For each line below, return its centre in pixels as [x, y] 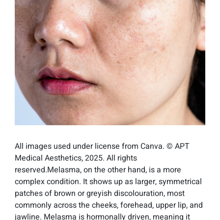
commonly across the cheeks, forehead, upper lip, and [109, 206]
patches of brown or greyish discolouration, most [100, 194]
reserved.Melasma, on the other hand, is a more [98, 170]
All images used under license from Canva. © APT [102, 147]
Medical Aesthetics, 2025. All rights [76, 158]
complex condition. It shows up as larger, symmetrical [108, 182]
